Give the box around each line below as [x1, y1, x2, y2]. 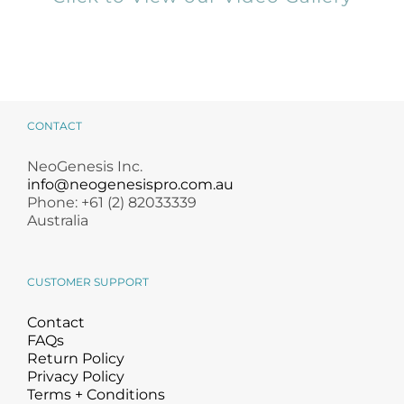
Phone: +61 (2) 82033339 [27, 194, 197, 212]
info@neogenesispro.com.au [27, 176, 234, 194]
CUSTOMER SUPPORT [27, 275, 149, 289]
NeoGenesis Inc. [27, 158, 142, 176]
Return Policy [27, 350, 124, 368]
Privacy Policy [27, 368, 124, 386]
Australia [27, 212, 88, 230]
